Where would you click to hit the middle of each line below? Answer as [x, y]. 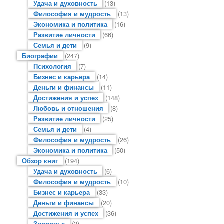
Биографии [40, 55]
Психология [52, 66]
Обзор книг [40, 160]
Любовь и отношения [68, 108]
